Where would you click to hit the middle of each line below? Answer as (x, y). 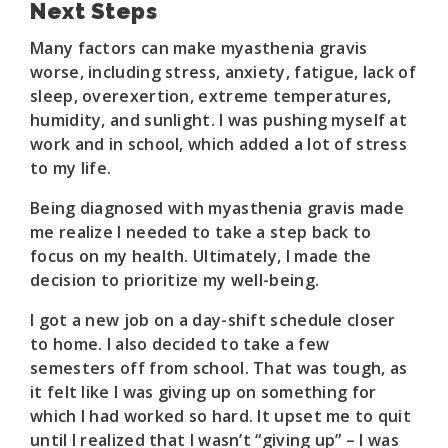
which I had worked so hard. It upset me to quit (221, 415)
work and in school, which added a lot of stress (219, 143)
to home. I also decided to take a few (180, 343)
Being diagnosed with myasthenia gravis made (217, 207)
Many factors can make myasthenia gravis (199, 47)
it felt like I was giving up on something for (203, 391)
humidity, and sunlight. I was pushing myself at (219, 119)
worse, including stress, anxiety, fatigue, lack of (223, 71)
